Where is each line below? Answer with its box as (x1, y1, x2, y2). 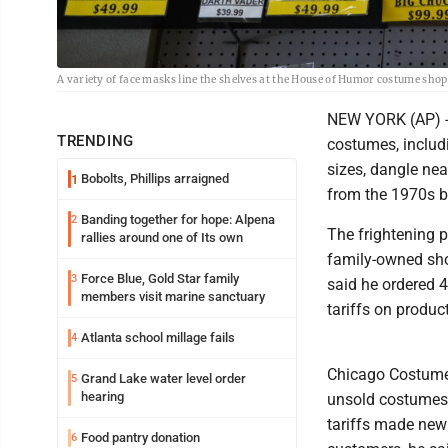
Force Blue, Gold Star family (81, 270, 239, 286)
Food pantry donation (81, 429, 200, 445)
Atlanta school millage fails (81, 329, 235, 345)
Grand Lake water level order (81, 370, 246, 386)
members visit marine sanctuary (81, 288, 265, 304)
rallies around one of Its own (81, 229, 243, 245)
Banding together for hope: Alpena (81, 211, 275, 227)
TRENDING (57, 131, 134, 150)
